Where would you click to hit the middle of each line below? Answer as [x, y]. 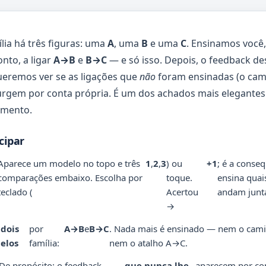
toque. [179, 177]
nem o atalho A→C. [148, 243]
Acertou [182, 191]
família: [45, 243]
